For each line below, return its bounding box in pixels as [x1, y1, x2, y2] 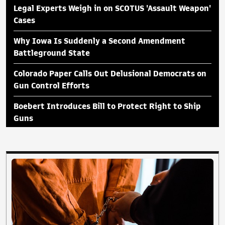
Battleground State [14, 49, 90, 58]
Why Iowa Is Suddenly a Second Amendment [14, 37, 185, 46]
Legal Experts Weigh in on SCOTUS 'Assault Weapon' [14, 5, 211, 13]
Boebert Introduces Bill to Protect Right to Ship [14, 102, 201, 111]
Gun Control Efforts [14, 82, 89, 90]
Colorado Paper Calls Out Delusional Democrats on [14, 70, 206, 78]
